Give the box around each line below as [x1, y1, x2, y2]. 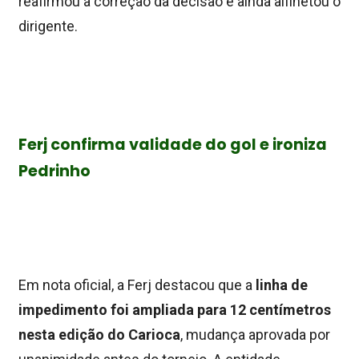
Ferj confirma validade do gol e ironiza [18, 134, 327, 156]
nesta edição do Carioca [18, 326, 180, 344]
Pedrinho [18, 160, 91, 183]
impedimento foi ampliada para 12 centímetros [18, 301, 331, 319]
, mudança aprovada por [180, 326, 330, 344]
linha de [256, 276, 308, 294]
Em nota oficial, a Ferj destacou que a [18, 276, 256, 294]
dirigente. [18, 18, 78, 34]
